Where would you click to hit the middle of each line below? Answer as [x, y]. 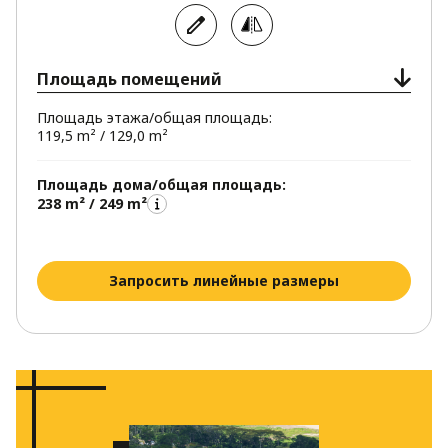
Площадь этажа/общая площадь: [154, 117]
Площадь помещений [129, 78]
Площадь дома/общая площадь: [161, 184]
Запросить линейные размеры [224, 280]
